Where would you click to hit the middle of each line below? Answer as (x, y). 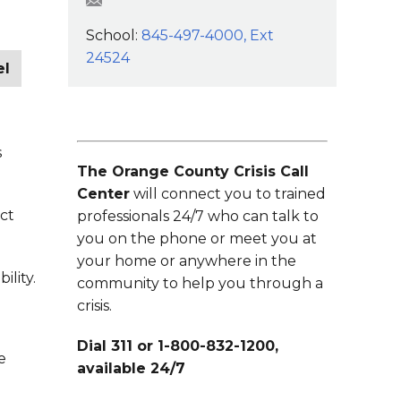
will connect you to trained (228, 194)
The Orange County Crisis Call (193, 171)
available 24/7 (131, 368)
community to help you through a (200, 283)
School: (114, 35)
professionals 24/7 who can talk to (198, 216)
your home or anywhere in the (187, 261)
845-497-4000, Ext (208, 35)
